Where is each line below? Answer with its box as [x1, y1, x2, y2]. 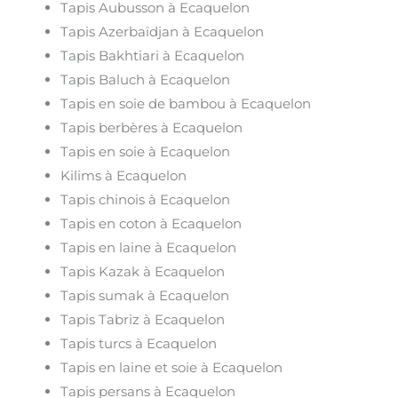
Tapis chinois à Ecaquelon [60, 190, 231, 208]
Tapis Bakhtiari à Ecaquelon [60, 46, 245, 64]
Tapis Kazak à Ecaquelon [60, 262, 226, 280]
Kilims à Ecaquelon [60, 166, 187, 184]
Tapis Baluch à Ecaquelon [60, 70, 231, 88]
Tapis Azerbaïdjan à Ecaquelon [60, 22, 265, 40]
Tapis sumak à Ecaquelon [60, 286, 230, 304]
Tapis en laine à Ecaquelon [60, 238, 237, 256]
